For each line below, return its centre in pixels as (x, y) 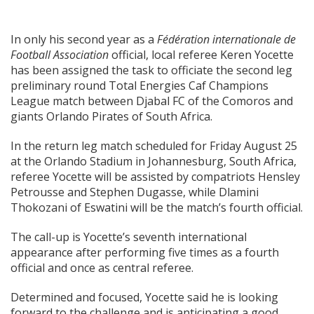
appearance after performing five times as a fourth (145, 252)
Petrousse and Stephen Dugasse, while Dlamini (135, 192)
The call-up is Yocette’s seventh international (129, 237)
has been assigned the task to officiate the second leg (151, 70)
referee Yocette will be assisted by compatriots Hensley (155, 176)
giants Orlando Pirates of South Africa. (111, 116)
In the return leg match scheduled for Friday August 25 (154, 145)
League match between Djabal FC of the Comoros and (152, 101)
